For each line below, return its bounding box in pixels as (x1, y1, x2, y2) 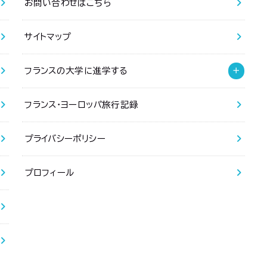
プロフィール (24, 168, 74, 178)
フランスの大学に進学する (24, 66, 128, 76)
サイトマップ (24, 32, 71, 42)
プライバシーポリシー (24, 134, 105, 144)
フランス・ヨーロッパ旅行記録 (24, 100, 139, 110)
